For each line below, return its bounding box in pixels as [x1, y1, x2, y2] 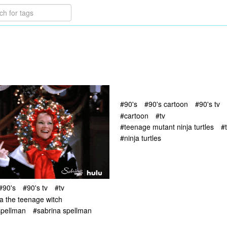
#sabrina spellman [33, 205, 92, 215]
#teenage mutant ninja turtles [120, 121, 214, 132]
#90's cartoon [144, 99, 188, 109]
